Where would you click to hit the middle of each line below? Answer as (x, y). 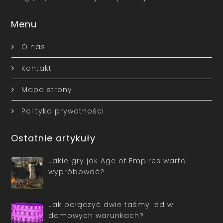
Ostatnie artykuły (54, 138)
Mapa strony (47, 89)
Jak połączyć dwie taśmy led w (111, 205)
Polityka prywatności (62, 111)
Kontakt (36, 68)
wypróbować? (76, 171)
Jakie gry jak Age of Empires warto (117, 161)
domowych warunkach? (96, 216)
